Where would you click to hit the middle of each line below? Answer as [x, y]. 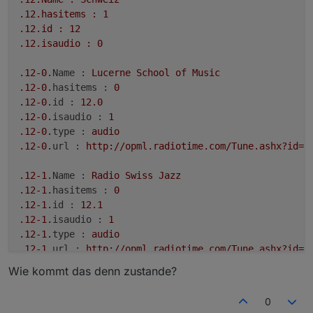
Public [175, 278]
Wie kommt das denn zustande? [93, 271]
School [153, 73]
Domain [214, 278]
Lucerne [111, 73]
